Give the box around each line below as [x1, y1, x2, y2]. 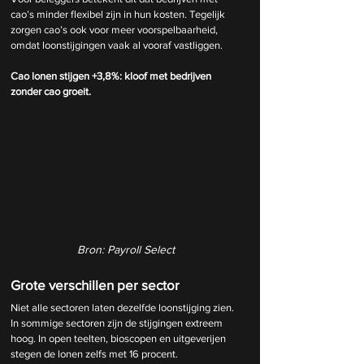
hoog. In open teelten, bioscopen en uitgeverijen [11, 331, 228, 344]
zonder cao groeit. [11, 85, 91, 98]
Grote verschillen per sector [11, 276, 180, 292]
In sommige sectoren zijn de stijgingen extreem [11, 316, 225, 329]
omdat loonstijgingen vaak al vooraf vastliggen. [11, 39, 223, 52]
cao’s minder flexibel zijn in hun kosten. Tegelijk [11, 8, 227, 21]
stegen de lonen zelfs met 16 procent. [11, 347, 180, 360]
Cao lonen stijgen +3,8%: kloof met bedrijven [11, 70, 214, 83]
